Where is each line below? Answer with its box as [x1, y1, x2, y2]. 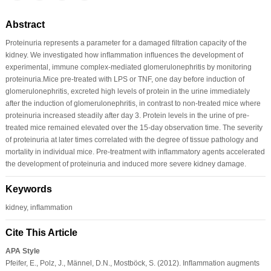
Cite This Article [5, 227, 77, 238]
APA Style [5, 246, 40, 255]
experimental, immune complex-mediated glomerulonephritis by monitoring [5, 62, 252, 71]
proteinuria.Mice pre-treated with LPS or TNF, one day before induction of [5, 74, 244, 83]
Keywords [5, 183, 52, 194]
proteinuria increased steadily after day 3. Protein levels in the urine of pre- [5, 111, 249, 120]
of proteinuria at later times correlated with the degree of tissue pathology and [5, 135, 258, 144]
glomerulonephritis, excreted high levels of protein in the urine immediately [5, 87, 250, 96]
